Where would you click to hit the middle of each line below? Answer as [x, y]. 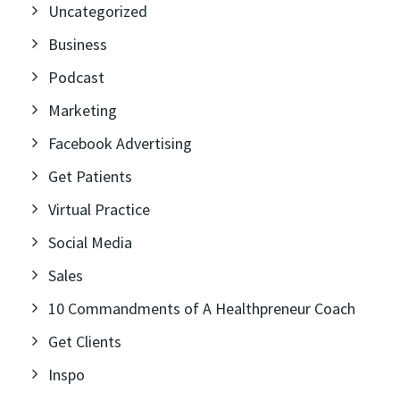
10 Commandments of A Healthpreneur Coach [202, 308]
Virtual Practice [99, 209]
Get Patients [90, 176]
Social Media [90, 242]
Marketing [83, 110]
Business [78, 44]
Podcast [76, 77]
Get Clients [85, 342]
